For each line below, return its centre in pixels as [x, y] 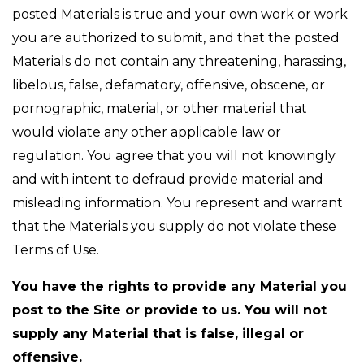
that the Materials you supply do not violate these [174, 226]
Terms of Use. [56, 250]
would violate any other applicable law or [147, 132]
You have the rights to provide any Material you [180, 286]
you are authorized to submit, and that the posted [176, 38]
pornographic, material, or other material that [160, 108]
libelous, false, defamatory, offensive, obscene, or [169, 85]
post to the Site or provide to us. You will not [169, 310]
